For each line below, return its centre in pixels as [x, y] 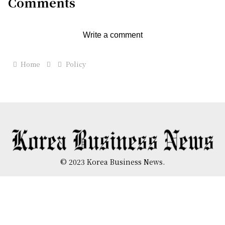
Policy [76, 64]
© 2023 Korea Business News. [113, 161]
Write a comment [113, 35]
